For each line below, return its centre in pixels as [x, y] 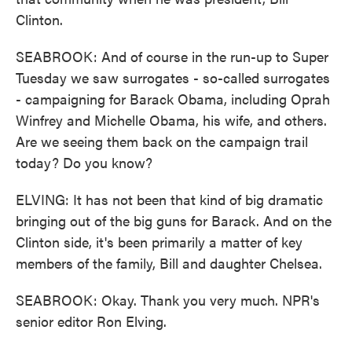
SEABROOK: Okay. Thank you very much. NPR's [168, 300]
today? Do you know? [84, 162]
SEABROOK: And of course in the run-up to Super [172, 56]
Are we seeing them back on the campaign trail [162, 141]
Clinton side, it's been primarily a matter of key [159, 242]
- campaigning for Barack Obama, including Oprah [173, 99]
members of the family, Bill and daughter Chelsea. [169, 263]
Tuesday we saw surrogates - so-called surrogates [173, 77]
